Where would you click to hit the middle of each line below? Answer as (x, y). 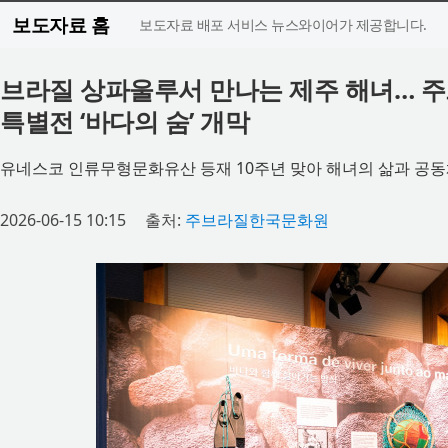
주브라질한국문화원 (257, 220)
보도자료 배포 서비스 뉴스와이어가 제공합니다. (283, 24)
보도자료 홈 (60, 24)
